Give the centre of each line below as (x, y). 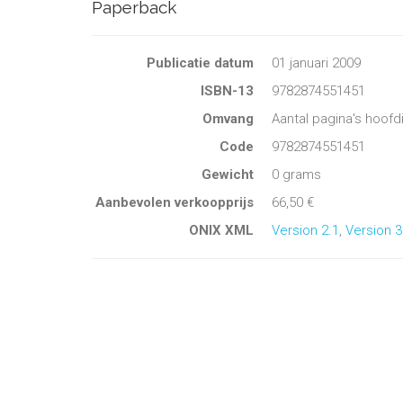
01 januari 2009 (316, 63)
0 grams (296, 175)
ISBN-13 (227, 91)
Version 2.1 (305, 230)
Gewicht (228, 175)
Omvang (228, 119)
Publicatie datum (200, 63)
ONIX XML (221, 230)
